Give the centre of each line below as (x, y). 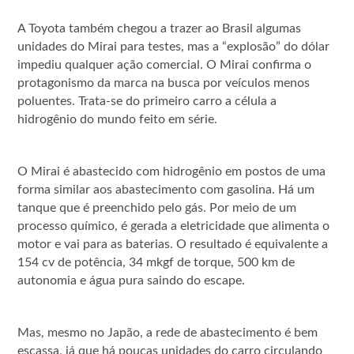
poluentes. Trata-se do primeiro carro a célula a (147, 101)
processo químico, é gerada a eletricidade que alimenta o (174, 226)
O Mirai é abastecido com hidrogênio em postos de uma (172, 171)
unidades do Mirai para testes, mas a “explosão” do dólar (174, 46)
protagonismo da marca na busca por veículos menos (164, 83)
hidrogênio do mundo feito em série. (118, 119)
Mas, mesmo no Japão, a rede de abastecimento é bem (168, 332)
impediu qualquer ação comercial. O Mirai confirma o (165, 64)
